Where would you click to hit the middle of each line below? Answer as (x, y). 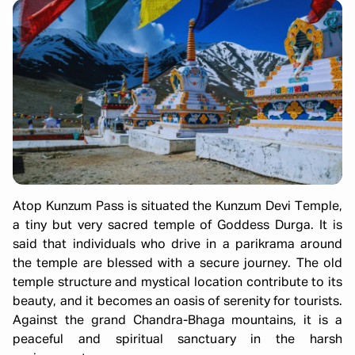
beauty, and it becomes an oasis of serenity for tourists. (177, 302)
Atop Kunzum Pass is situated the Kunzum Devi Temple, (177, 206)
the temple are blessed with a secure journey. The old (177, 263)
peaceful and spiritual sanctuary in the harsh (177, 340)
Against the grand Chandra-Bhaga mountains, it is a (177, 321)
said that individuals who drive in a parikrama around (177, 244)
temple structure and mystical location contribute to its (177, 282)
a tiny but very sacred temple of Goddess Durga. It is (177, 225)
